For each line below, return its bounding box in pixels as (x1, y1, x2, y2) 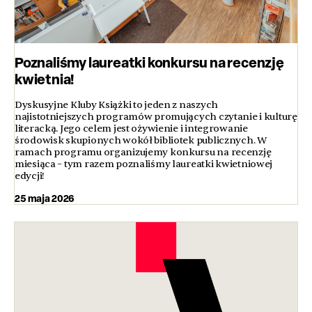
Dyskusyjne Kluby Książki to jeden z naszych (15, 99, 218, 111)
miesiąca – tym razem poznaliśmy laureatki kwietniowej (15, 158, 273, 171)
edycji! (15, 170, 45, 182)
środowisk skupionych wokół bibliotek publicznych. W (15, 134, 267, 147)
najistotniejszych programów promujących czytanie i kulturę (15, 111, 297, 123)
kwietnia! (15, 70, 75, 89)
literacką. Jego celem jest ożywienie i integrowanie (15, 123, 248, 135)
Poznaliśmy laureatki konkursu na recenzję (15, 53, 284, 72)
